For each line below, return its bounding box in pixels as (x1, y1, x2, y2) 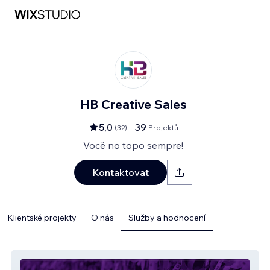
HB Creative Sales (80, 96, 187, 112)
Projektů (148, 122, 178, 132)
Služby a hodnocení (128, 212, 206, 223)
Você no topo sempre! (83, 139, 183, 151)
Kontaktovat (92, 166, 149, 178)
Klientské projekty (7, 212, 77, 223)
